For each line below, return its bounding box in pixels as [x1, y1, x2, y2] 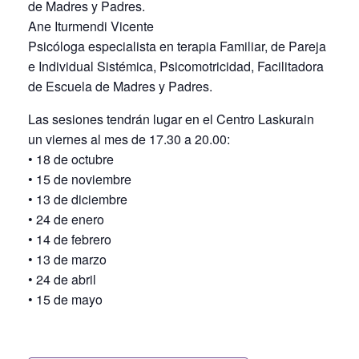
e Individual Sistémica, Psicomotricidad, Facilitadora [28, 56, 324, 75]
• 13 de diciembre [28, 189, 127, 208]
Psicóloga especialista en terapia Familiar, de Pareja [28, 36, 326, 55]
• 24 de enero [28, 209, 104, 228]
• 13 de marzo [28, 249, 107, 268]
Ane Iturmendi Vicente [28, 16, 154, 35]
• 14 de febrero [28, 229, 111, 248]
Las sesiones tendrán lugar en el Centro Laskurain [28, 109, 314, 128]
